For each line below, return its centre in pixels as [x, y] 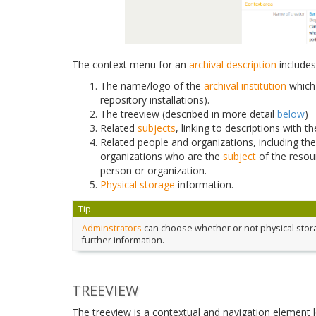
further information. [123, 240]
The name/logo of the [152, 85]
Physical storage [138, 184]
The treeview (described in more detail [189, 114]
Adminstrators [111, 228]
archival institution [245, 85]
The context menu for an [130, 64]
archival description [233, 64]
